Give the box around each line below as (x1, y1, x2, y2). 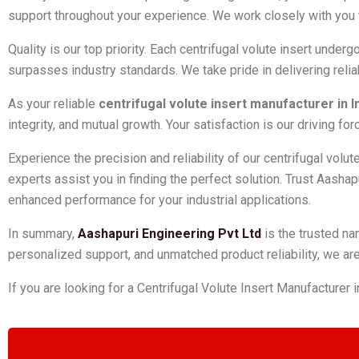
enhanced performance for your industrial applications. (8, 192, 311, 208)
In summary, (8, 226, 78, 242)
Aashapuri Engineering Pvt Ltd (78, 226, 261, 242)
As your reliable (8, 96, 99, 112)
